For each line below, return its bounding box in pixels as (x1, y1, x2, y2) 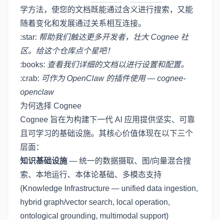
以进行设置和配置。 (118, 60, 189, 69)
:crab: (20, 74, 41, 82)
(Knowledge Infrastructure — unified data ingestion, (20, 184, 198, 192)
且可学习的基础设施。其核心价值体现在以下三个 (20, 129, 193, 137)
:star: (20, 32, 39, 41)
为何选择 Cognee (20, 101, 82, 110)
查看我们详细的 (47, 60, 102, 69)
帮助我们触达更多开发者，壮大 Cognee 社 (39, 32, 189, 41)
